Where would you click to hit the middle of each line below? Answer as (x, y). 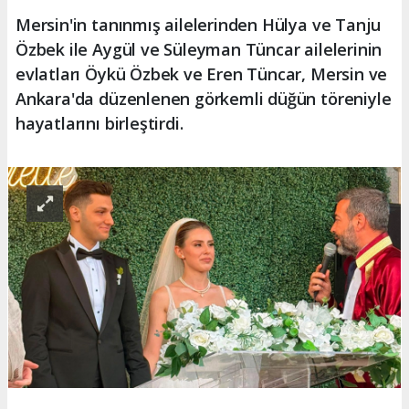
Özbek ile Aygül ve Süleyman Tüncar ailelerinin (199, 50)
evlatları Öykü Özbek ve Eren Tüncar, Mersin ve (202, 74)
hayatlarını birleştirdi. (100, 124)
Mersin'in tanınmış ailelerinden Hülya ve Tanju (199, 25)
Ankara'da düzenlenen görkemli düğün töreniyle (204, 99)
